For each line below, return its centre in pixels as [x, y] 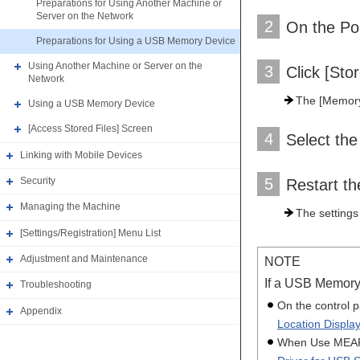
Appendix [41, 311]
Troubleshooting [56, 285]
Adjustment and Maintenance [84, 259]
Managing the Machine [70, 207]
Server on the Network [85, 16]
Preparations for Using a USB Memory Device [136, 41]
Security [38, 181]
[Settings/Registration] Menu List [90, 233]
